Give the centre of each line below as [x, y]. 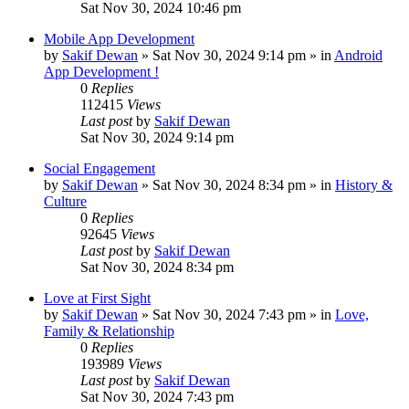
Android [358, 55]
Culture [65, 201]
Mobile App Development [119, 39]
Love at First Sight [97, 298]
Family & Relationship [109, 331]
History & [364, 185]
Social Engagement [100, 168]
